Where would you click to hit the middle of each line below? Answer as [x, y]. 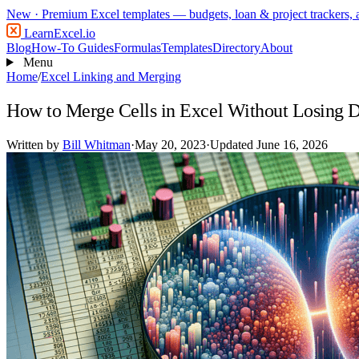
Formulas [137, 48]
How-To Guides [73, 48]
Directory [236, 48]
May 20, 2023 [170, 144]
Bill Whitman [97, 144]
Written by [34, 144]
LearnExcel [52, 33]
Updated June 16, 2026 [269, 144]
